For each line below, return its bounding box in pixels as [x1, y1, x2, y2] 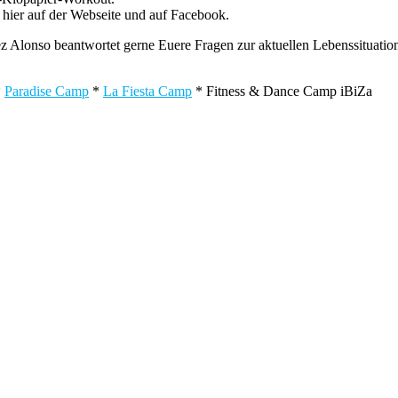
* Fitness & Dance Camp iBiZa [192, 83, 372, 99]
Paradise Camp [4, 83, 89, 99]
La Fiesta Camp [103, 83, 192, 99]
